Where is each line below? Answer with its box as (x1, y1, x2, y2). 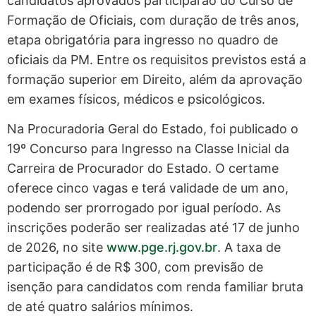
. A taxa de (217, 240, 281, 255)
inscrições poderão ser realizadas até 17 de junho (7, 220, 300, 236)
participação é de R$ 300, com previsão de (7, 260, 263, 275)
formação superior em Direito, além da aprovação (7, 71, 303, 87)
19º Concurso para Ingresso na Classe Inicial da (7, 141, 289, 157)
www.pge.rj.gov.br (107, 240, 217, 255)
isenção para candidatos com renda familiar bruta (7, 279, 303, 295)
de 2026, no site (7, 240, 107, 255)
